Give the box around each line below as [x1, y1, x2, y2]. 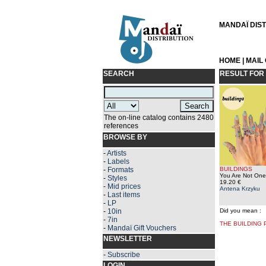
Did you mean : [219, 207, 261, 214]
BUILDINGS [219, 166, 252, 172]
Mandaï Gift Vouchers [107, 224, 176, 232]
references [103, 122, 138, 130]
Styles [107, 174, 127, 182]
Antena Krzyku [219, 185, 260, 192]
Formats [107, 166, 134, 174]
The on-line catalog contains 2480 [103, 113, 214, 122]
